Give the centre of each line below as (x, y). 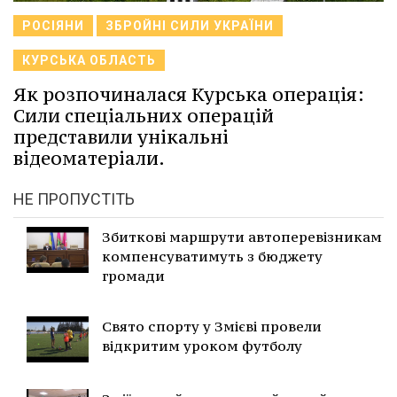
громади (133, 275)
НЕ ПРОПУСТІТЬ (74, 198)
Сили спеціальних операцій (144, 115)
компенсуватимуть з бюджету (212, 256)
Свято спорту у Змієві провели (212, 326)
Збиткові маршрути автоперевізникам (242, 236)
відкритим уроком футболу (202, 345)
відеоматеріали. (89, 158)
